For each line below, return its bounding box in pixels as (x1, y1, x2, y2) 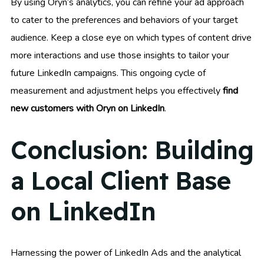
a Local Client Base (11, 164, 230, 196)
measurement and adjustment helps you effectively (11, 84, 223, 98)
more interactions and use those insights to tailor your (11, 49, 229, 62)
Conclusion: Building (11, 134, 253, 166)
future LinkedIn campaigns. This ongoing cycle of (11, 67, 206, 80)
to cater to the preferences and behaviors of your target (11, 14, 238, 27)
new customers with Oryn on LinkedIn (11, 102, 164, 115)
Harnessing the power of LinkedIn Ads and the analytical (11, 246, 241, 260)
